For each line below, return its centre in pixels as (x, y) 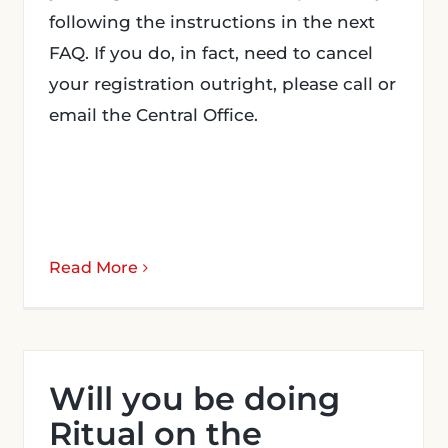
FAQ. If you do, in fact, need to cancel (211, 53)
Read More (93, 267)
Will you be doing (194, 398)
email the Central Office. (153, 115)
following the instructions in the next (212, 22)
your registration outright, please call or (222, 84)
